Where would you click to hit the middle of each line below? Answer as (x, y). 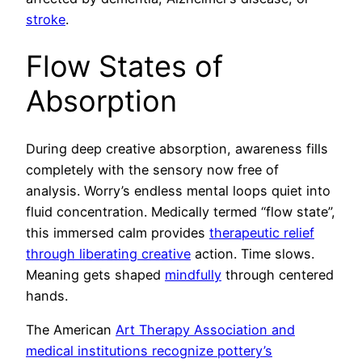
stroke (46, 19)
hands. (47, 296)
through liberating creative (108, 254)
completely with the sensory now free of (152, 170)
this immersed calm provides (118, 233)
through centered (278, 275)
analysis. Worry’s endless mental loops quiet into (178, 191)
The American (71, 330)
